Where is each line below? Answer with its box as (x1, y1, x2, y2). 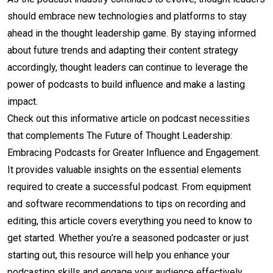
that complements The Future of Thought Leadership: (7, 130, 232, 142)
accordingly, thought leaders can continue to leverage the (7, 62, 248, 74)
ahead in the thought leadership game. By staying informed (7, 27, 256, 40)
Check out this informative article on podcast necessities (7, 113, 250, 125)
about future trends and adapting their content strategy (7, 44, 238, 57)
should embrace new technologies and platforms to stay (7, 10, 247, 23)
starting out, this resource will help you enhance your (7, 249, 230, 261)
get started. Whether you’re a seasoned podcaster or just (7, 232, 249, 244)
